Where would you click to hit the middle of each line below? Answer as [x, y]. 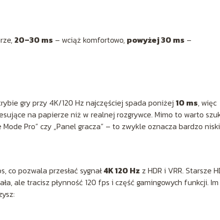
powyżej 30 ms [156, 40]
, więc [207, 102]
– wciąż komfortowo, [90, 40]
